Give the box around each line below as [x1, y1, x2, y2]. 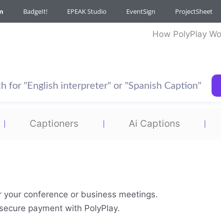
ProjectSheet [175, 7, 213, 16]
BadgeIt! [23, 7, 47, 16]
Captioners [30, 118, 79, 129]
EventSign [126, 7, 155, 16]
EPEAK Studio [67, 7, 107, 16]
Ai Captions [128, 118, 180, 129]
